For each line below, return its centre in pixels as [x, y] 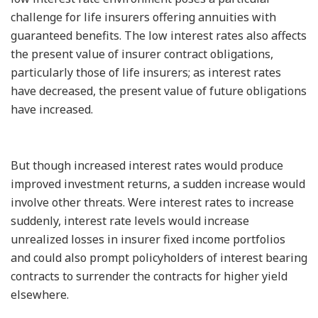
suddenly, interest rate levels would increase [130, 220]
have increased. [52, 109]
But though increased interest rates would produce [147, 165]
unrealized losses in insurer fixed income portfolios [148, 239]
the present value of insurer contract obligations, [142, 54]
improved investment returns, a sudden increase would [158, 183]
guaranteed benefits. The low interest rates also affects [159, 35]
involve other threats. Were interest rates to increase [152, 202]
